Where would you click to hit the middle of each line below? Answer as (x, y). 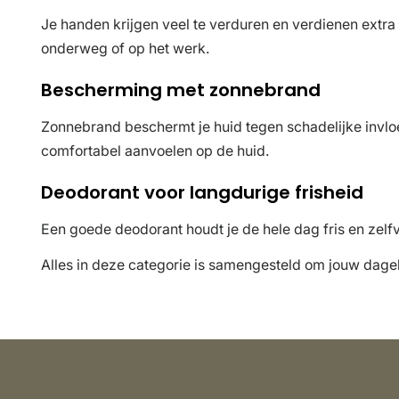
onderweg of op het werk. (125, 49)
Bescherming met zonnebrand (181, 90)
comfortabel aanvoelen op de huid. (155, 151)
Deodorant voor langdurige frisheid (202, 193)
